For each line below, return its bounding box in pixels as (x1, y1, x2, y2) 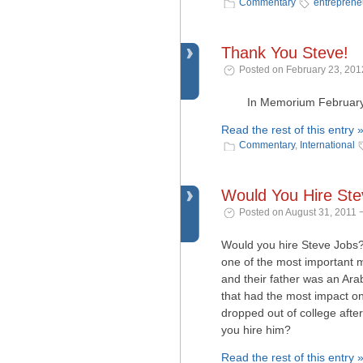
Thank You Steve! (221, 44, 348, 62)
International (300, 139, 355, 151)
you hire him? (221, 323, 291, 336)
